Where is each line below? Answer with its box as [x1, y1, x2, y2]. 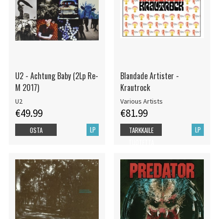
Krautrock [120, 82, 150, 94]
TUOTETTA [128, 137, 154, 147]
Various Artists [120, 96, 163, 106]
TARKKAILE [129, 125, 153, 135]
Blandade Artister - [120, 70, 179, 82]
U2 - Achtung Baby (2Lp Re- [15, 70, 98, 82]
